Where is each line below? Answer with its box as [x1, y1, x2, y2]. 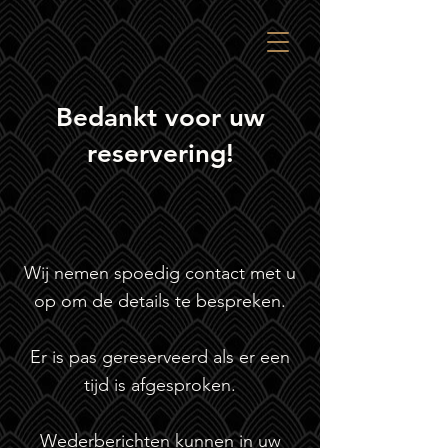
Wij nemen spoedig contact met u [24, 262, 296, 284]
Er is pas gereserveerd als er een [30, 346, 290, 368]
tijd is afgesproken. [84, 374, 236, 396]
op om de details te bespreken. [34, 290, 286, 312]
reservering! [86, 138, 234, 169]
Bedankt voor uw [55, 102, 265, 133]
